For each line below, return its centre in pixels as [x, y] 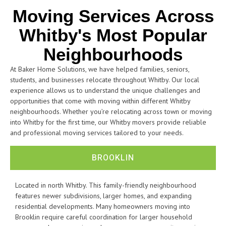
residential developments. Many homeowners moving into [103, 206]
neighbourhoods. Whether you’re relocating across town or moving [111, 112]
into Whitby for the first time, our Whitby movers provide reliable [108, 122]
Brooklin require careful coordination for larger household [104, 217]
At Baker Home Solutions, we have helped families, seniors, [100, 69]
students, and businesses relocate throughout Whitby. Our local [105, 80]
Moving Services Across [113, 16]
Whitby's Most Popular [113, 35]
